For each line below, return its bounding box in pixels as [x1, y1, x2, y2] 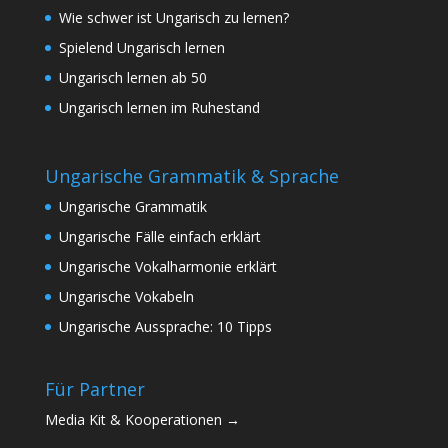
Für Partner [44, 376, 145, 401]
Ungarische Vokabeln [58, 287, 194, 307]
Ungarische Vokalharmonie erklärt [58, 257, 277, 277]
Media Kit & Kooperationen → [44, 409, 240, 429]
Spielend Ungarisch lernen [58, 38, 225, 58]
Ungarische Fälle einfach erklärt [58, 227, 261, 247]
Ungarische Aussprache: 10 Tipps [58, 317, 272, 337]
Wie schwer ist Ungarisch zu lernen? [58, 8, 289, 28]
